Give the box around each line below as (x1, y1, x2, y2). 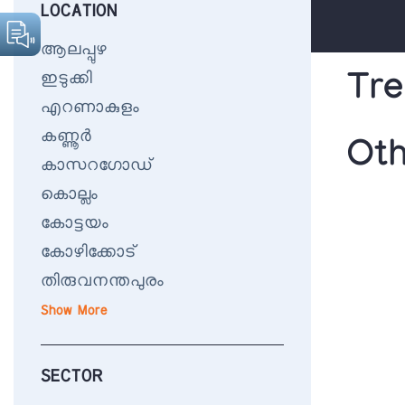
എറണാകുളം (41, 99, 139, 118)
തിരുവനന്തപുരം (41, 272, 164, 292)
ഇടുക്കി (41, 70, 92, 89)
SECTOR (41, 368, 103, 388)
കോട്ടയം (41, 214, 108, 234)
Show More (41, 304, 108, 319)
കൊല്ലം (41, 185, 98, 205)
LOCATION (41, 3, 118, 23)
